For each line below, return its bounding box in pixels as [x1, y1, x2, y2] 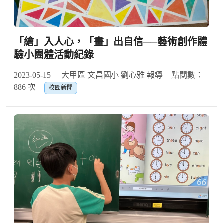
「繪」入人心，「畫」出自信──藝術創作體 [14, 36, 207, 48]
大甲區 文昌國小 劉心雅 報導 [61, 71, 163, 80]
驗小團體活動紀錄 [14, 49, 94, 61]
